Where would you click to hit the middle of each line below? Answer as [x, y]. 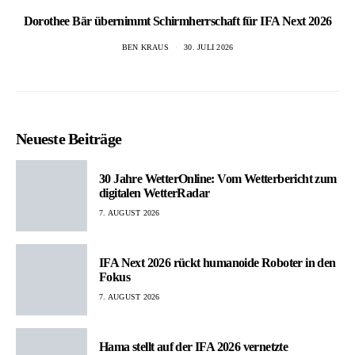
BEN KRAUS [145, 47]
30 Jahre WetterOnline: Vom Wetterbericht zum [218, 179]
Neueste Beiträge [69, 138]
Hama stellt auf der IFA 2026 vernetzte [194, 347]
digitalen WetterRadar [155, 193]
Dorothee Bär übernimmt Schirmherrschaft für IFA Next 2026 [177, 21]
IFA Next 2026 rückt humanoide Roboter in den [218, 263]
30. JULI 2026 [209, 47]
